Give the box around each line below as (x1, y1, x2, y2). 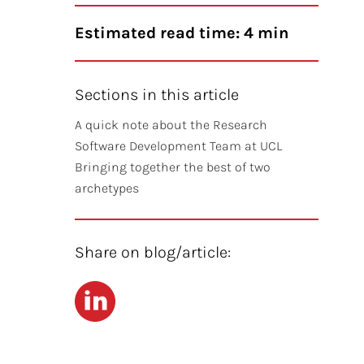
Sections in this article (75, 85, 239, 104)
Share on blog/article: (75, 243, 231, 262)
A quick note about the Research (75, 117, 267, 132)
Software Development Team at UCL (75, 138, 282, 154)
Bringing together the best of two (75, 159, 271, 175)
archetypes (75, 180, 139, 196)
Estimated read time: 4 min (75, 24, 288, 42)
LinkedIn (75, 283, 131, 301)
